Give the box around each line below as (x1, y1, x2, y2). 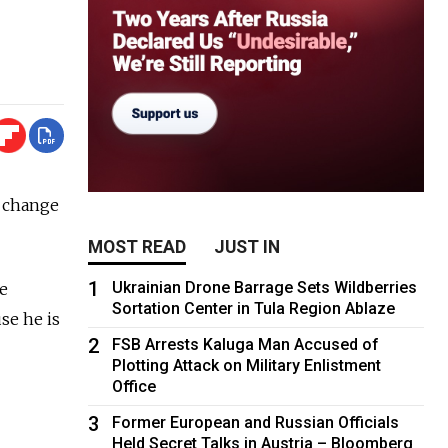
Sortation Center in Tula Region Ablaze (112, 298, 396, 318)
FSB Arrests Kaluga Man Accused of (112, 334, 380, 354)
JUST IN (214, 236, 281, 257)
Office (112, 376, 157, 396)
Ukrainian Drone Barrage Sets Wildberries (112, 277, 418, 297)
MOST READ (88, 236, 187, 257)
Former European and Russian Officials (112, 412, 400, 432)
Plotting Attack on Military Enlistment (112, 355, 382, 375)
